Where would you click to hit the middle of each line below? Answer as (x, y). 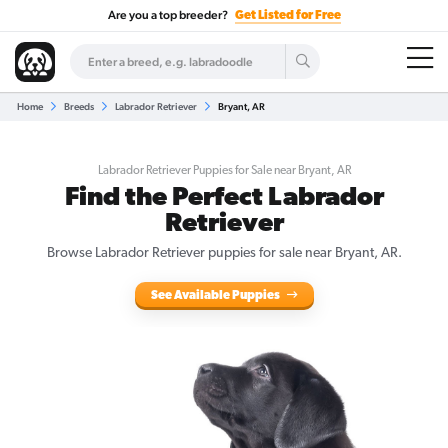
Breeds (79, 106)
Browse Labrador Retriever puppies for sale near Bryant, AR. (224, 253)
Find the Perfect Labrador (224, 198)
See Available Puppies (216, 296)
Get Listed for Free (287, 16)
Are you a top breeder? (168, 15)
